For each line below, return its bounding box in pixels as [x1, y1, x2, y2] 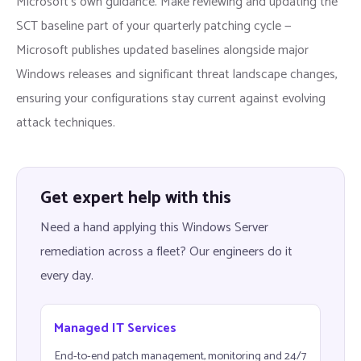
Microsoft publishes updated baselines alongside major [16, 39, 309, 62]
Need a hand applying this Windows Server [39, 216, 268, 239]
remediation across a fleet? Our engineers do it [39, 240, 293, 263]
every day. [39, 264, 93, 287]
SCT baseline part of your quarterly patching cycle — [16, 15, 292, 38]
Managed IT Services [53, 317, 176, 340]
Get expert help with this [39, 184, 231, 214]
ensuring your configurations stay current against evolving [16, 88, 326, 110]
